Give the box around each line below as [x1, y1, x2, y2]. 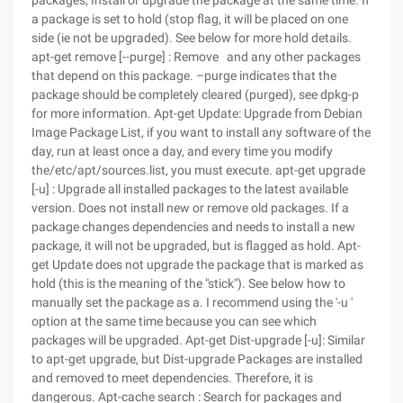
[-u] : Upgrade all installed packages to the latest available [31, 182, 348, 196]
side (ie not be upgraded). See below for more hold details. [31, 31, 352, 45]
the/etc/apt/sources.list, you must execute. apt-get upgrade [31, 163, 365, 177]
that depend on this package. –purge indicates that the [31, 68, 336, 83]
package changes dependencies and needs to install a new [31, 219, 355, 234]
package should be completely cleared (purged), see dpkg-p [31, 87, 359, 102]
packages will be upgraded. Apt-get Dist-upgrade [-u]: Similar [31, 333, 365, 347]
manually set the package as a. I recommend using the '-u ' [31, 295, 353, 309]
